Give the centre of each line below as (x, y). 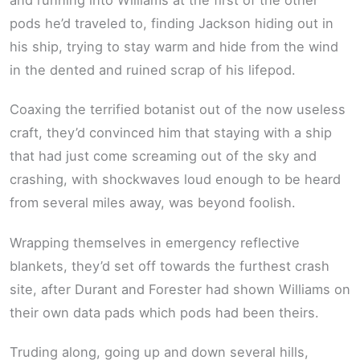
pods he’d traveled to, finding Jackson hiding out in (172, 23)
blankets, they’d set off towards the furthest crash (170, 266)
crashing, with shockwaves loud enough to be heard (175, 180)
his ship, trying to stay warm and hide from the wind (174, 46)
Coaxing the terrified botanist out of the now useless (178, 110)
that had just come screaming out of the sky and (163, 156)
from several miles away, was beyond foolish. (153, 203)
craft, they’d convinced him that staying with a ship (171, 133)
